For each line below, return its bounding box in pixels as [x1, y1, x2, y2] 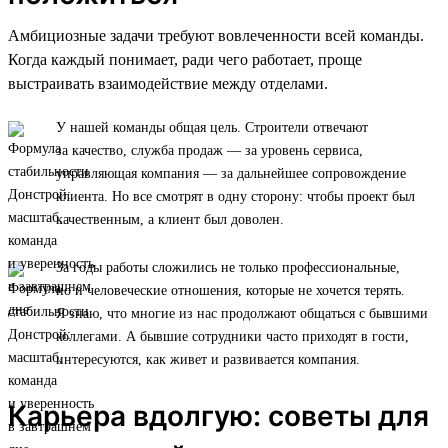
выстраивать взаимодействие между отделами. [8, 75, 328, 93]
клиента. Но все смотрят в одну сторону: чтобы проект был [56, 189, 415, 205]
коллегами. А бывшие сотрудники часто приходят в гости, [56, 329, 409, 345]
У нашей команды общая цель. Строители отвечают [56, 120, 368, 136]
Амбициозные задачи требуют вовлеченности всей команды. [8, 27, 424, 45]
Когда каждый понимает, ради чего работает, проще [8, 51, 362, 69]
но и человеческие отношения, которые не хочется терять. [56, 283, 405, 299]
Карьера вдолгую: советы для [8, 399, 429, 434]
